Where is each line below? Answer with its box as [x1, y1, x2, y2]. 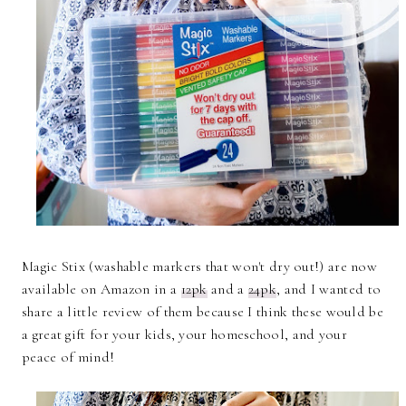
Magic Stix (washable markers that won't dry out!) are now [22, 257, 378, 276]
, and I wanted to [276, 280, 382, 299]
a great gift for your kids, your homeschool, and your [22, 325, 347, 344]
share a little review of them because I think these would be [22, 303, 383, 322]
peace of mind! [22, 348, 122, 367]
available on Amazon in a [22, 280, 181, 299]
